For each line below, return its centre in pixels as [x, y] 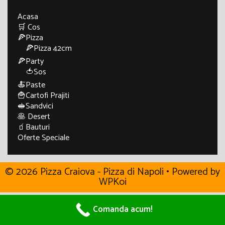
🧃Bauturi [34, 127]
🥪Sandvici [35, 106]
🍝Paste [31, 85]
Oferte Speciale [43, 138]
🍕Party [31, 62]
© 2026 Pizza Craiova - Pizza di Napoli [84, 172]
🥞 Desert [34, 117]
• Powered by [192, 172]
